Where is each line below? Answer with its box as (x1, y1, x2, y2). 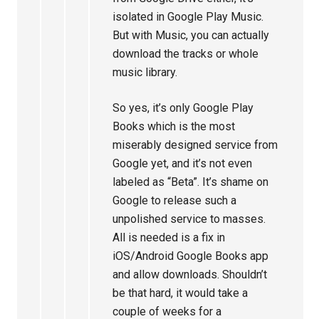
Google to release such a (113, 194, 237, 207)
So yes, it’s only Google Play (113, 101, 254, 115)
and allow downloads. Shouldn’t (113, 268, 268, 281)
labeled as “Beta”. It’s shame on (113, 175, 269, 189)
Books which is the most (113, 120, 236, 133)
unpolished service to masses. (113, 212, 266, 226)
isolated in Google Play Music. (113, 10, 264, 23)
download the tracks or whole (113, 47, 259, 61)
